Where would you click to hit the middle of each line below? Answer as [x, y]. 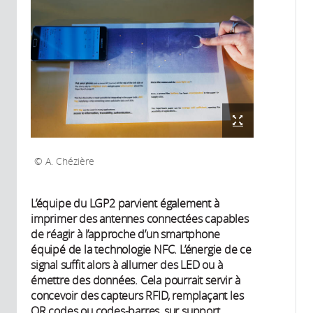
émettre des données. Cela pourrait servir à [136, 281]
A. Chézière [68, 162]
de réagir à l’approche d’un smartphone [125, 234]
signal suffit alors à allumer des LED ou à [127, 265]
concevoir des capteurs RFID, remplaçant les [137, 296]
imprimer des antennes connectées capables [140, 219]
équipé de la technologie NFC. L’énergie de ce [141, 250]
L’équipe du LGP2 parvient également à [125, 204]
